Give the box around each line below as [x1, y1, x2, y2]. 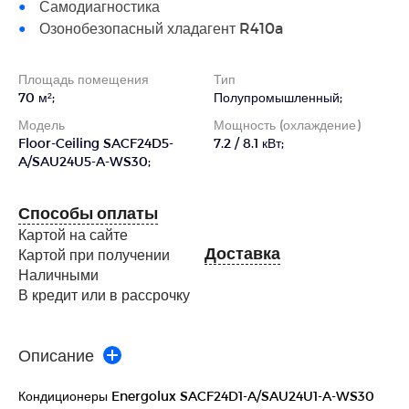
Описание [18, 344, 94, 364]
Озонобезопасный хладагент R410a [38, 18, 283, 37]
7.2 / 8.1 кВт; [214, 134, 284, 151]
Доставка [204, 242, 280, 262]
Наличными [18, 265, 99, 283]
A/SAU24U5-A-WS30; [18, 152, 151, 169]
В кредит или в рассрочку [18, 285, 190, 303]
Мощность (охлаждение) [214, 116, 361, 132]
